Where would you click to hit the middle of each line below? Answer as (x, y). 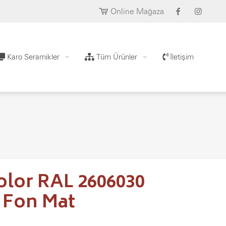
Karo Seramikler (32, 57)
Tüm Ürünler (116, 57)
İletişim (181, 57)
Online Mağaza (137, 11)
